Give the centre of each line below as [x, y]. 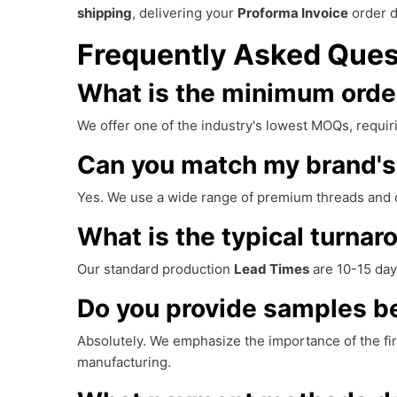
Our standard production [156, 269]
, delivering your [185, 13]
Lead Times [272, 269]
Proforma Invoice [293, 13]
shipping [105, 13]
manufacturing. [124, 362]
